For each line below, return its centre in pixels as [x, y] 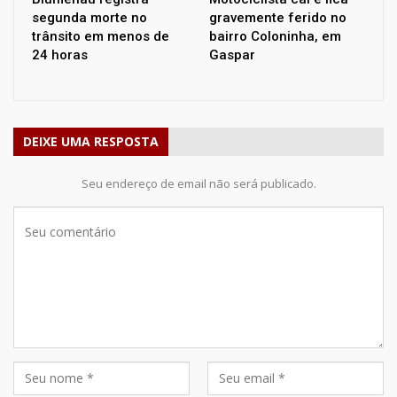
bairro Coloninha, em [275, 36]
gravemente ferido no [278, 17]
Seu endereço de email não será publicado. [198, 183]
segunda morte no [90, 17]
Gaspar [232, 54]
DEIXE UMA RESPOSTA [91, 141]
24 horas [60, 54]
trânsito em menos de [101, 36]
